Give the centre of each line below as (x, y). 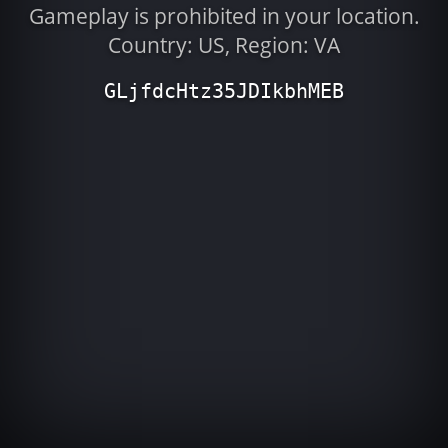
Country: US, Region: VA (224, 45)
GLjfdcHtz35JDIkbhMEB (224, 92)
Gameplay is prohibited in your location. (224, 16)
